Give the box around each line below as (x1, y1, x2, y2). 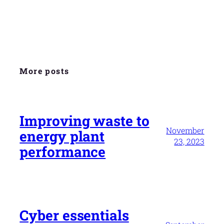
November (166, 125, 204, 136)
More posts (19, 65, 69, 76)
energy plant (19, 126, 105, 145)
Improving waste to (19, 111, 149, 130)
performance (19, 142, 106, 161)
